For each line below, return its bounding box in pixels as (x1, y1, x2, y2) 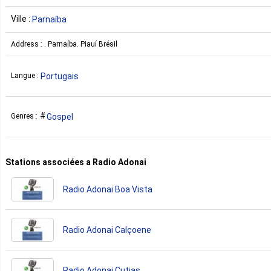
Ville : (11, 13, 32, 24)
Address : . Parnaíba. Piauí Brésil (11, 39, 117, 48)
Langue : (11, 71, 41, 80)
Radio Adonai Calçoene (63, 224, 151, 235)
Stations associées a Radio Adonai (5, 157, 146, 167)
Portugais (41, 71, 79, 81)
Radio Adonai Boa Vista (63, 184, 152, 194)
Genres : (11, 112, 39, 121)
